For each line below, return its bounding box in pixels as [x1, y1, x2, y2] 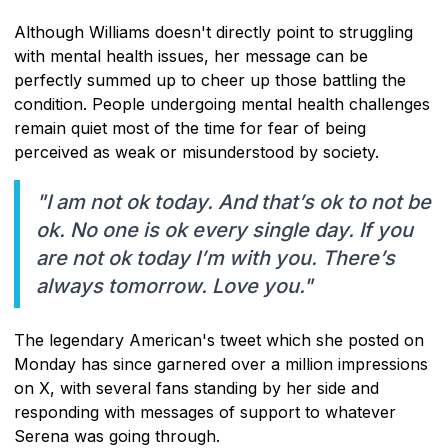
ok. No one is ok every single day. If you [36, 217, 413, 242]
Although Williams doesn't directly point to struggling [14, 21, 413, 42]
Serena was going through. [14, 425, 220, 446]
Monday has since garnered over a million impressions [14, 353, 428, 374]
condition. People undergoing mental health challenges [14, 93, 430, 114]
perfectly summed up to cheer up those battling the [14, 69, 406, 90]
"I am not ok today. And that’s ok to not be [36, 189, 431, 214]
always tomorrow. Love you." [36, 273, 313, 298]
